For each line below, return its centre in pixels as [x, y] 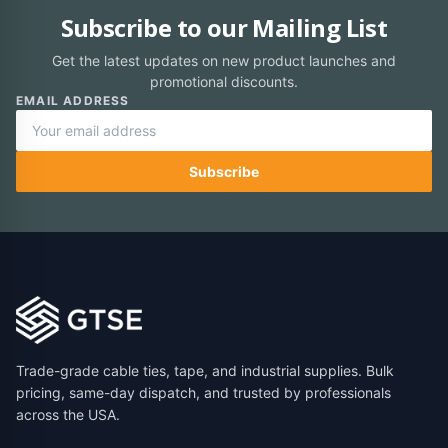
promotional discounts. [224, 81]
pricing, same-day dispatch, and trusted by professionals [203, 392]
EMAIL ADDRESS [73, 100]
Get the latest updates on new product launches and [224, 60]
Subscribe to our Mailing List [224, 27]
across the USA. [68, 414]
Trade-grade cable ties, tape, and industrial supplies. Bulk [205, 370]
